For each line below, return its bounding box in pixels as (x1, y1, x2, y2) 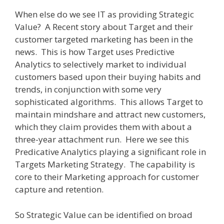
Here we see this (125, 133, 189, 145)
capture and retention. (15, 183, 103, 195)
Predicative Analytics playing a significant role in (15, 146, 206, 157)
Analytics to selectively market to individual (15, 58, 186, 70)
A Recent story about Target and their (45, 21, 193, 32)
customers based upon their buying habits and (15, 71, 201, 82)
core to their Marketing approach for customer (15, 171, 199, 182)
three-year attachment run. (15, 133, 121, 145)
